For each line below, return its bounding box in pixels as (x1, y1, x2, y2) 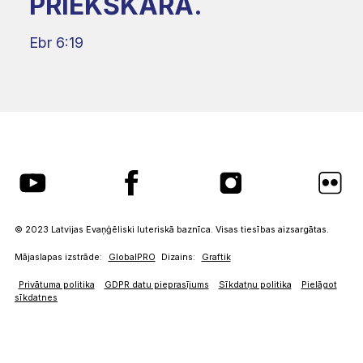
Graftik (201, 251, 231, 263)
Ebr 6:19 (29, 33, 83, 51)
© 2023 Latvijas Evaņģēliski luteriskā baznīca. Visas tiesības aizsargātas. (15, 224, 329, 235)
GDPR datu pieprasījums (104, 279, 209, 290)
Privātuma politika (18, 279, 95, 290)
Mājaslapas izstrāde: (15, 251, 105, 263)
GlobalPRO (108, 251, 156, 263)
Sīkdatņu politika (218, 279, 292, 290)
